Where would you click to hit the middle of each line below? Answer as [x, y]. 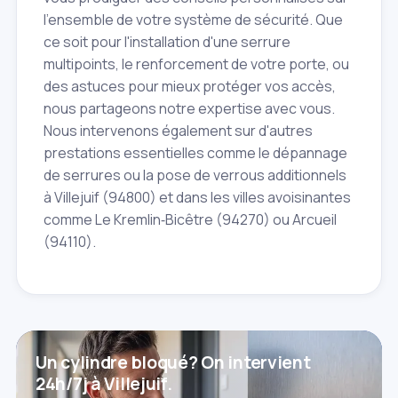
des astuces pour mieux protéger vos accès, [190, 86]
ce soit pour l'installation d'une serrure [167, 41]
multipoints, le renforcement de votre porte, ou [196, 64]
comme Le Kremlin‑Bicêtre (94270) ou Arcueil [190, 219]
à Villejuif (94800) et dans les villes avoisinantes [197, 197]
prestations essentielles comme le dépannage [195, 152]
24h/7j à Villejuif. [104, 383]
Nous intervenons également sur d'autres [178, 130]
